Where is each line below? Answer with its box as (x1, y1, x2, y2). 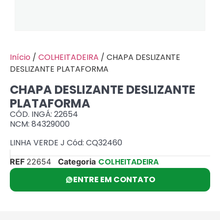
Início (10, 52, 30, 63)
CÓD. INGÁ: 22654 (10, 109, 78, 120)
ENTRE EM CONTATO (73, 173, 155, 185)
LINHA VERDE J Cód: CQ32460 (10, 137, 122, 149)
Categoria (58, 156, 96, 166)
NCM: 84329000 (10, 118, 70, 130)
